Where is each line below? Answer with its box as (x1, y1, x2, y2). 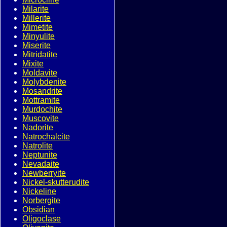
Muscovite (22, 114, 59, 123)
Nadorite (22, 123, 53, 132)
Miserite (22, 41, 51, 50)
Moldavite (22, 68, 57, 77)
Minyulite (22, 32, 55, 41)
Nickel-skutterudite (22, 178, 89, 186)
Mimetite (22, 23, 53, 31)
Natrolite (22, 141, 53, 150)
